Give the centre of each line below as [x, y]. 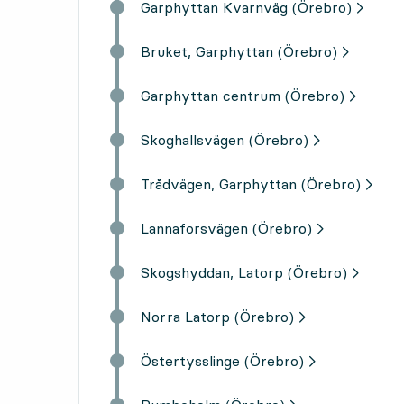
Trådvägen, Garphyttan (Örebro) [251, 184]
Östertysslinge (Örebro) [222, 360]
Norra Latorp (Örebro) [217, 316]
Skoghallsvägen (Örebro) [225, 139]
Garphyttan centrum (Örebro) [243, 95]
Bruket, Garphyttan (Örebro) [239, 51]
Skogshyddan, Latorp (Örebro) [244, 272]
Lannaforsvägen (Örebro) [226, 228]
